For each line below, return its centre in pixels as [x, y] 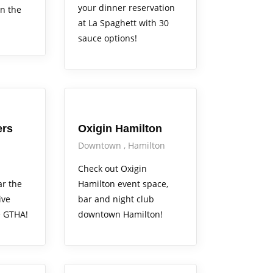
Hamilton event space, [123, 184]
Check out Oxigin [112, 169]
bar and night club [116, 199]
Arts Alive [89, 102]
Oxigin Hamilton [120, 129]
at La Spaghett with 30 [123, 23]
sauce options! [107, 38]
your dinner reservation [126, 8]
